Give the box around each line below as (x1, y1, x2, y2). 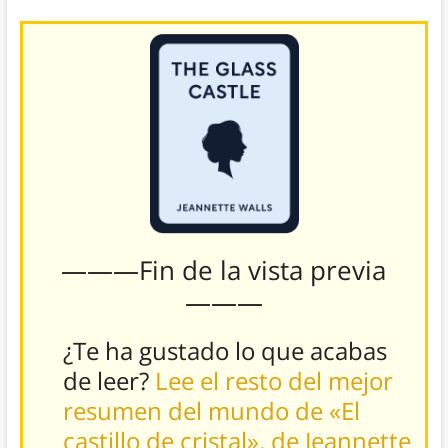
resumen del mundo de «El (62, 394, 360, 428)
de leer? (62, 364, 155, 398)
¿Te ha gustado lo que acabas (62, 334, 387, 368)
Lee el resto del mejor (154, 364, 393, 398)
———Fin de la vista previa (61, 252, 387, 289)
